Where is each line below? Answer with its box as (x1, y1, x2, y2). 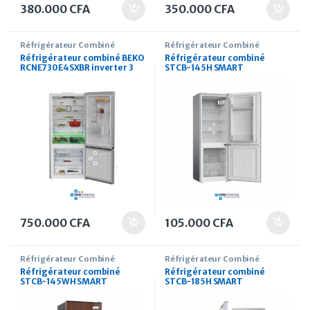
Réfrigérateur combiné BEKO (20, 53, 145, 63)
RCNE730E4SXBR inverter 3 (20, 62, 134, 73)
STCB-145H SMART (165, 62, 244, 73)
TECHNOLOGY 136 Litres (165, 285, 267, 296)
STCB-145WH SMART (20, 275, 107, 286)
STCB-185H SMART (165, 275, 243, 286)
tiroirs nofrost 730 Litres (20, 72, 127, 82)
